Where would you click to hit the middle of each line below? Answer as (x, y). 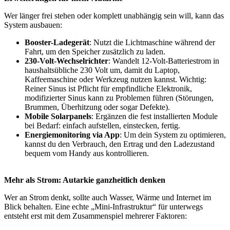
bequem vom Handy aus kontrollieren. (87, 154)
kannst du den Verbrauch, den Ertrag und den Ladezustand (120, 144)
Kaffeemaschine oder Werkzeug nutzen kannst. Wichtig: (116, 80)
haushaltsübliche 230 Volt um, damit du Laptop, (102, 70)
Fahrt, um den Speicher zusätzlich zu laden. (95, 52)
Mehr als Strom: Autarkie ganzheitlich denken (85, 180)
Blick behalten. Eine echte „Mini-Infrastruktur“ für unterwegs (103, 207)
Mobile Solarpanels (58, 117)
